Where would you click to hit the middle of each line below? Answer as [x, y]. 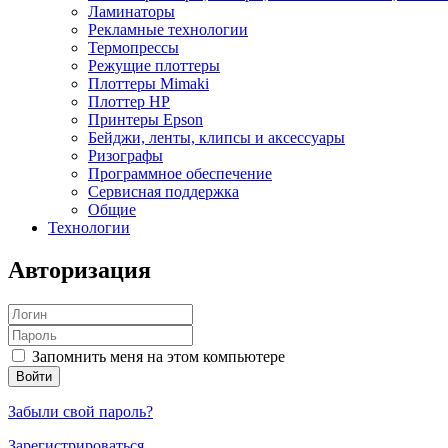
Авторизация [79, 269]
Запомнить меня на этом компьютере [156, 356]
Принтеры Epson [145, 119]
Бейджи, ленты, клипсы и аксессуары [216, 137]
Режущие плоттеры [154, 65]
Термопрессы [133, 47]
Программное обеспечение [180, 173]
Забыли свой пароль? [80, 411]
